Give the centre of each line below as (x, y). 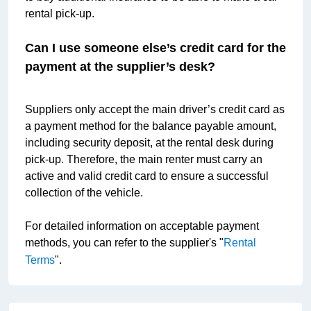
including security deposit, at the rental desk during (149, 143)
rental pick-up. (60, 14)
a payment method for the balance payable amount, (151, 126)
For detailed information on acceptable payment (142, 226)
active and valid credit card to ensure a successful (147, 176)
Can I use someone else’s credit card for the (155, 48)
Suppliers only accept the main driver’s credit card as (155, 109)
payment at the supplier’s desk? (120, 67)
